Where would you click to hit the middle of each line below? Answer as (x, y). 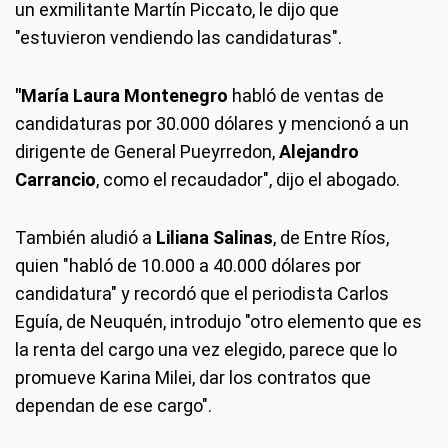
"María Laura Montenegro (123, 95)
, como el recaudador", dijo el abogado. (248, 179)
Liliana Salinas (214, 237)
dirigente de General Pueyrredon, (147, 151)
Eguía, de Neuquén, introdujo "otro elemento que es (218, 321)
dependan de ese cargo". (113, 405)
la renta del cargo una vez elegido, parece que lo (206, 349)
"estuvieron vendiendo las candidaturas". (178, 37)
